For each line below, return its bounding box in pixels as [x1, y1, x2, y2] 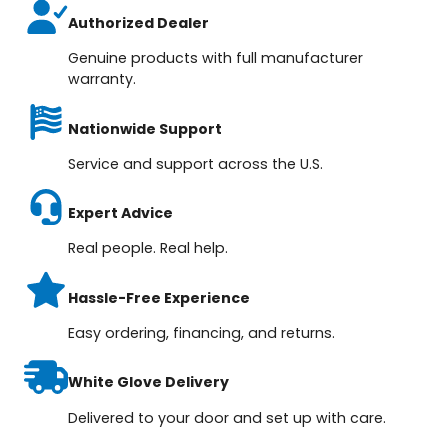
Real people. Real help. [68, 238, 229, 259]
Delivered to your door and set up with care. [68, 407, 387, 428]
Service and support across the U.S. [68, 153, 324, 174]
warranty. [68, 69, 137, 90]
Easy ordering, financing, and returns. [68, 322, 336, 343]
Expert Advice [68, 203, 174, 224]
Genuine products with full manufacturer [68, 48, 364, 69]
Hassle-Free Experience [68, 287, 251, 308]
